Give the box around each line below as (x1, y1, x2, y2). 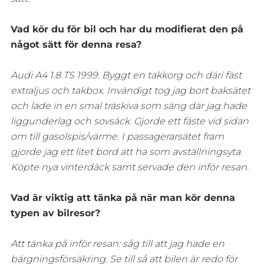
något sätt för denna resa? (10, 38, 141, 50)
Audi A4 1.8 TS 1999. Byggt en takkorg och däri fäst (10, 69, 242, 81)
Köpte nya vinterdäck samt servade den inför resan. (10, 161, 249, 173)
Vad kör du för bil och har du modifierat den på (10, 23, 243, 35)
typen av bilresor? (10, 207, 100, 219)
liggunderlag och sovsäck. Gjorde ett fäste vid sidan (10, 115, 249, 127)
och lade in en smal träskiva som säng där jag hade (10, 100, 247, 111)
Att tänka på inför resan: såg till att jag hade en (10, 237, 225, 249)
